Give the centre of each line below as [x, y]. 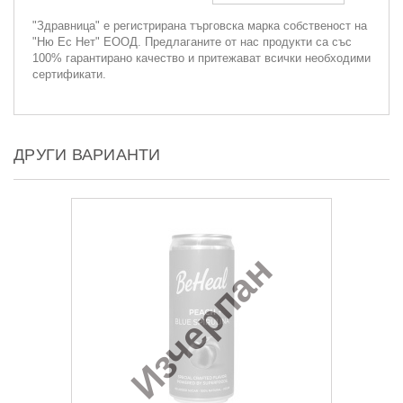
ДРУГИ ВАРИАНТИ [87, 154]
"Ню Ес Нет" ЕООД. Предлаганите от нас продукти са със [192, 41]
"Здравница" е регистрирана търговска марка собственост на [200, 25]
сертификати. [69, 74]
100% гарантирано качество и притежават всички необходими [201, 58]
